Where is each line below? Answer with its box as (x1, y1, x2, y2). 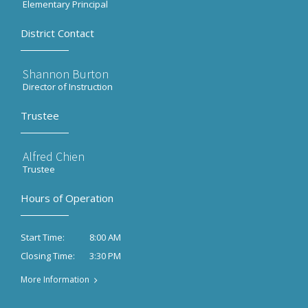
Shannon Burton (23, 66, 109, 82)
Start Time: (21, 231, 65, 244)
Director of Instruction (23, 80, 113, 93)
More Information (21, 274, 89, 286)
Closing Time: (21, 250, 75, 263)
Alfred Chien (23, 148, 85, 164)
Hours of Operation (21, 191, 113, 205)
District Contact (21, 26, 94, 40)
